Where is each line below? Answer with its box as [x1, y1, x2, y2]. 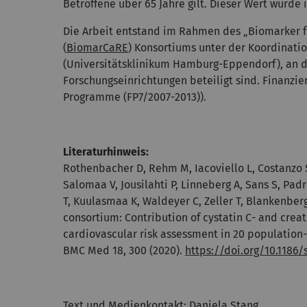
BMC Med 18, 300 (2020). [63, 244, 185, 257]
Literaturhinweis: [63, 145, 149, 158]
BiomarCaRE [66, 41, 128, 54]
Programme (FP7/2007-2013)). [63, 90, 206, 103]
